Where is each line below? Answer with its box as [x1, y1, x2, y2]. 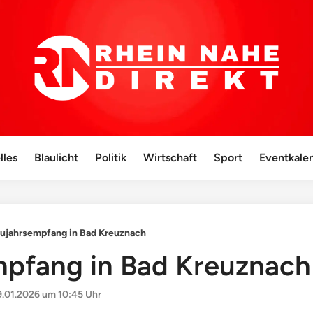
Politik [95, 151, 127, 165]
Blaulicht [34, 151, 79, 165]
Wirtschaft [143, 151, 198, 165]
